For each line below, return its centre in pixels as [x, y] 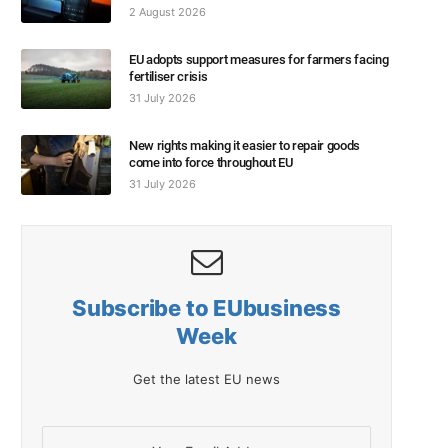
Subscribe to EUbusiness [206, 307]
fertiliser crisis [168, 76]
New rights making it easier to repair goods [245, 145]
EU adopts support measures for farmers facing [259, 59]
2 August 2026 [167, 11]
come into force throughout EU [211, 162]
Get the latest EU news [206, 378]
